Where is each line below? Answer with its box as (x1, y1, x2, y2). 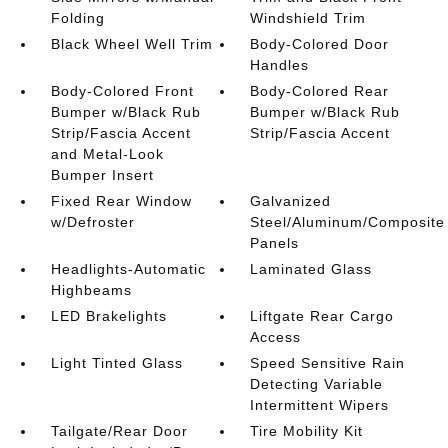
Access (250, 328, 302, 345)
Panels (250, 234, 300, 251)
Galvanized (250, 192, 332, 209)
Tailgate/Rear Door (50, 422, 188, 439)
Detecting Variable (250, 375, 384, 392)
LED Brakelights (50, 307, 167, 324)
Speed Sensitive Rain (250, 354, 406, 371)
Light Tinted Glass (50, 354, 183, 371)
